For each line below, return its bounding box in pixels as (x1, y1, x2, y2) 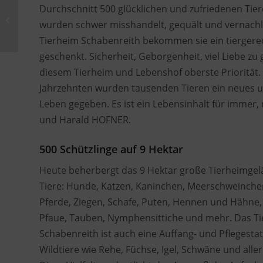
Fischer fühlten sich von (21, 14, 103, 25)
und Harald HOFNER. (39, 113, 131, 126)
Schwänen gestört (21, 26, 83, 37)
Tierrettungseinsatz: (21, 2, 90, 12)
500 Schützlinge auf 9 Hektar (39, 141, 183, 156)
